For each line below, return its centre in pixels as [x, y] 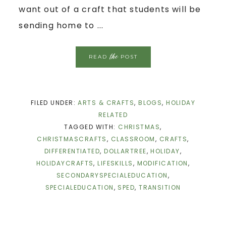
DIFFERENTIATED [72, 151]
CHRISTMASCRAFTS [72, 139]
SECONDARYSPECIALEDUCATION [112, 175]
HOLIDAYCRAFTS [65, 163]
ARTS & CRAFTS [106, 102]
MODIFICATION [162, 163]
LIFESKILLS [115, 163]
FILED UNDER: [54, 102]
